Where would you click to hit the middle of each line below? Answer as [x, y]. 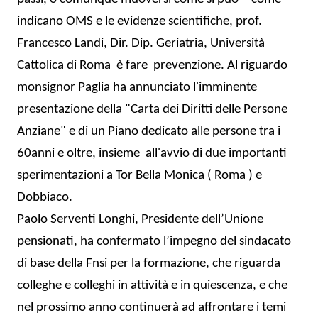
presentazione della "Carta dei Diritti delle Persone [152, 109]
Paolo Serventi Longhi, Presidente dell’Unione [140, 219]
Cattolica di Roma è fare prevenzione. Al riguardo [152, 65]
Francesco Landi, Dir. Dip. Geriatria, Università [141, 43]
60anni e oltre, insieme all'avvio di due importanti [152, 153]
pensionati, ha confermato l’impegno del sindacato [154, 241]
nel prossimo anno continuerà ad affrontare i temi [152, 307]
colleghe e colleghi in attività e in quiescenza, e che [152, 285]
